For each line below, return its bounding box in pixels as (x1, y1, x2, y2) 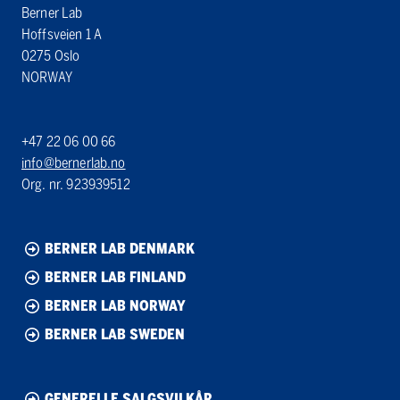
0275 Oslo (21, 47, 80, 65)
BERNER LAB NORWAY (45, 297, 186, 315)
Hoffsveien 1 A (21, 26, 103, 44)
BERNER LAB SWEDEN (45, 326, 185, 344)
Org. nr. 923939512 (21, 176, 130, 194)
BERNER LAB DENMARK (45, 240, 195, 258)
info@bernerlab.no (21, 154, 126, 172)
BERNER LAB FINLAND (45, 269, 186, 287)
